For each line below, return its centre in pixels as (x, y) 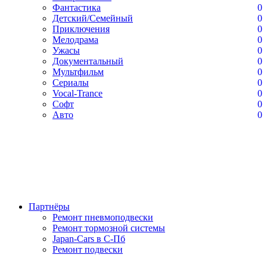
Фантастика (77, 7)
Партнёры (49, 207)
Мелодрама (75, 40)
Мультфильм (78, 72)
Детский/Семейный (93, 18)
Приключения (81, 29)
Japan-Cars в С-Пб (89, 239)
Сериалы (71, 83)
